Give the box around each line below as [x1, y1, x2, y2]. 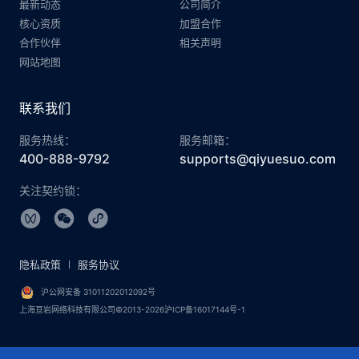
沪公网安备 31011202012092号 [38, 286, 155, 296]
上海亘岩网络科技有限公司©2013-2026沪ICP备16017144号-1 [19, 305, 245, 314]
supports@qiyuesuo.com [179, 151, 336, 167]
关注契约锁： [19, 184, 87, 197]
